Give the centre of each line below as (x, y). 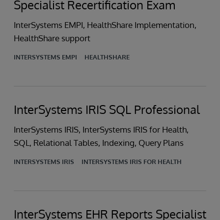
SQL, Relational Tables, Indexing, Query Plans (99, 143)
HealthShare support (52, 38)
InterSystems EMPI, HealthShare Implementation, (105, 25)
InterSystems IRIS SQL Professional (107, 109)
